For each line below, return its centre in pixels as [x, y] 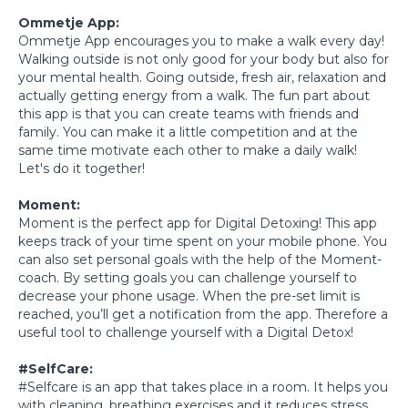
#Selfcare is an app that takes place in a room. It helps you [203, 387]
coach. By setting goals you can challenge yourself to [188, 277]
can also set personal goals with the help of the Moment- [200, 259]
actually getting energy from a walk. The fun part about [194, 95]
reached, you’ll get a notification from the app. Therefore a [203, 314]
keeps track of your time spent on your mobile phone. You [203, 241]
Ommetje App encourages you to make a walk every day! [201, 41]
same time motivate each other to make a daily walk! [188, 150]
